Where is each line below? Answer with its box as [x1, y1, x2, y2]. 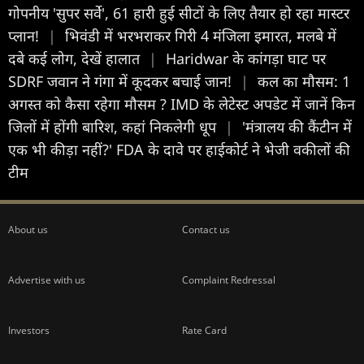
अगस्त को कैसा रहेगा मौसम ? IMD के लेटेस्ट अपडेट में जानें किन [8, 93, 355, 114]
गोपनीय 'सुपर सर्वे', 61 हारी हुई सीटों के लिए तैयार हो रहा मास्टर [8, 2, 349, 23]
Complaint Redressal [182, 272, 275, 287]
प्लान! [8, 25, 43, 45]
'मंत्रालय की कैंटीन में [242, 116, 352, 136]
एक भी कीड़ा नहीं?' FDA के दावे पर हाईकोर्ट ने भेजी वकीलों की [8, 139, 350, 159]
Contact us [182, 222, 230, 236]
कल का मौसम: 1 [258, 71, 350, 91]
